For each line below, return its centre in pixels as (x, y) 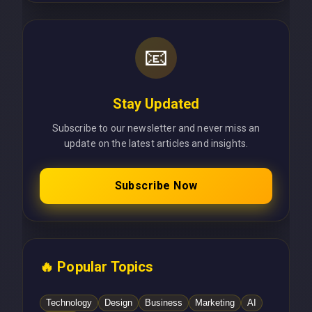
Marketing (215, 303)
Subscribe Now (156, 185)
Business (164, 303)
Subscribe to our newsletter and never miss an (156, 128)
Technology (69, 303)
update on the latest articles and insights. (156, 143)
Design (118, 303)
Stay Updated (156, 103)
